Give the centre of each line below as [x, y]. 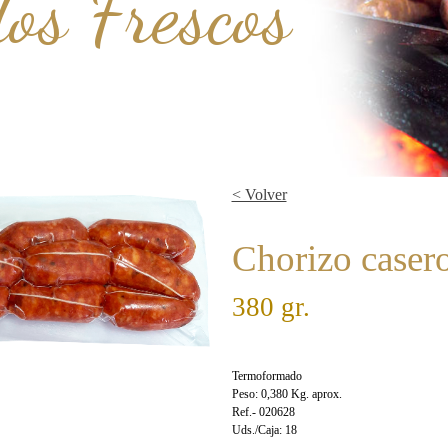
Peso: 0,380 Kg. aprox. [286, 394]
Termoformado [266, 376]
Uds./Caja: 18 [264, 430]
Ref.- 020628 [263, 412]
